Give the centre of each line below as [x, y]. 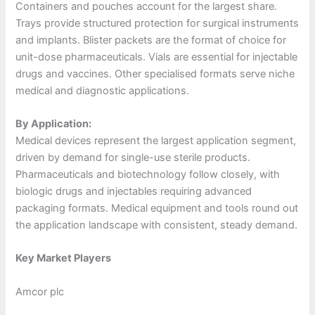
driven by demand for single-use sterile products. [133, 157]
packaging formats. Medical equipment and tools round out [157, 208]
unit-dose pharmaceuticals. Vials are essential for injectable [157, 57]
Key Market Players [64, 258]
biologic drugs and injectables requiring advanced [134, 191]
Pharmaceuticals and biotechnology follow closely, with [148, 174]
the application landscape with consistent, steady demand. [157, 225]
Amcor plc [40, 291]
